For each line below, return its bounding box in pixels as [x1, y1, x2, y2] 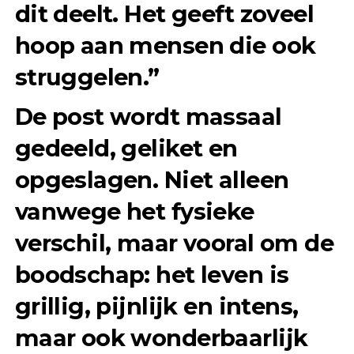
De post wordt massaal [14, 103, 282, 131]
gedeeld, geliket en [14, 134, 238, 163]
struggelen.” [14, 63, 160, 92]
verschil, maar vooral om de [14, 229, 334, 258]
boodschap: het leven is [14, 261, 289, 289]
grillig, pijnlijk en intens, [14, 292, 299, 321]
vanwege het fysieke [14, 198, 254, 226]
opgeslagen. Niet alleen [14, 166, 289, 194]
